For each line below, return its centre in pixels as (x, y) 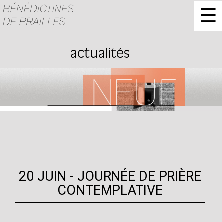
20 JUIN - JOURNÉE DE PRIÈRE (110, 176)
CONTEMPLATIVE (110, 190)
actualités (100, 54)
